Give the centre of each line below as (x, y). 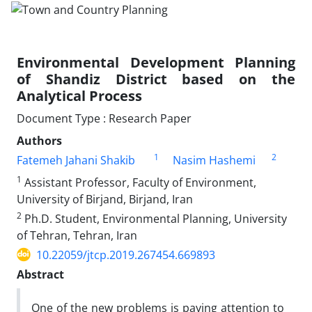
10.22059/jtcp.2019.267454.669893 (126, 255)
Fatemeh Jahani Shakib (76, 160)
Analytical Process (79, 95)
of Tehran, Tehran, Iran (77, 235)
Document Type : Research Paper (104, 118)
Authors (39, 140)
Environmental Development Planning (156, 62)
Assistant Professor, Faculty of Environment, (139, 182)
